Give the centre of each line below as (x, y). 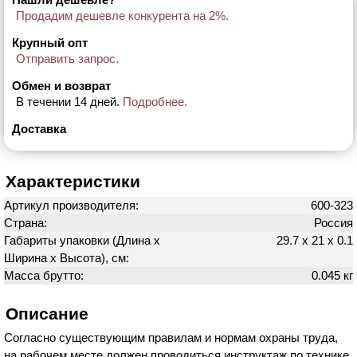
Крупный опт (50, 43)
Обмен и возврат (61, 86)
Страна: (27, 223)
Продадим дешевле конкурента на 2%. (122, 16)
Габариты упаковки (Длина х (82, 240)
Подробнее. (155, 102)
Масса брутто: (45, 275)
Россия (333, 223)
